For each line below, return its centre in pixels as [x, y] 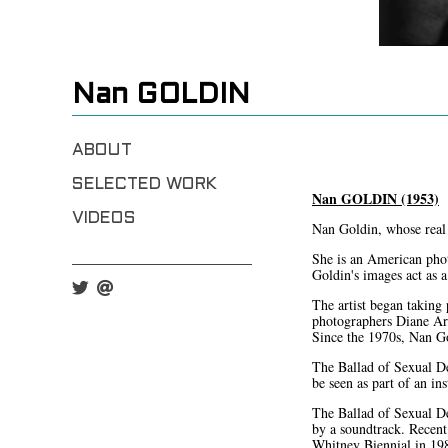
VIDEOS [104, 219]
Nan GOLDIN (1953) [375, 199]
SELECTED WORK [144, 185]
